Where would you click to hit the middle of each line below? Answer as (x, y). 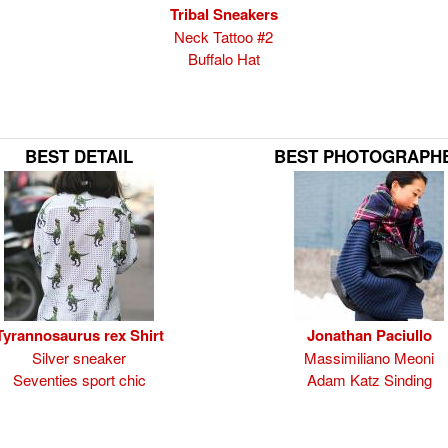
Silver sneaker (79, 357)
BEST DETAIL (79, 156)
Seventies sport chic (79, 379)
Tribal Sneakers (223, 14)
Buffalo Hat (223, 58)
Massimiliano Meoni (369, 357)
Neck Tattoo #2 (223, 36)
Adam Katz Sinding (369, 379)
